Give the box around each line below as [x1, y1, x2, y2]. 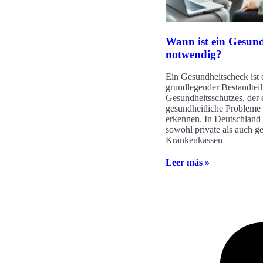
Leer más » [166, 157, 210, 168]
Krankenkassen [166, 135, 222, 146]
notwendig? [166, 48, 222, 60]
